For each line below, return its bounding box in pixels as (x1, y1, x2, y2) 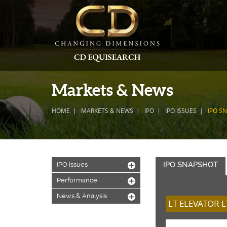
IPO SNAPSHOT (163, 160, 218, 169)
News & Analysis (57, 192, 107, 200)
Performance (57, 176, 97, 184)
